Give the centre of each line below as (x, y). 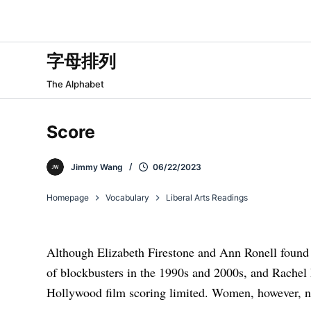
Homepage (68, 198)
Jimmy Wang (97, 167)
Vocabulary (128, 198)
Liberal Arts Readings (207, 198)
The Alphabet (76, 84)
